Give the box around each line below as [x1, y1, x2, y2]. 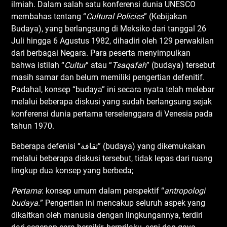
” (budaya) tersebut [146, 60, 215, 70]
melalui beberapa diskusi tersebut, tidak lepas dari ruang [11, 153, 213, 163]
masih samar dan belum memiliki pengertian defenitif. [11, 72, 205, 82]
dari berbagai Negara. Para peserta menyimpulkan [11, 48, 191, 58]
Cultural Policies [86, 11, 144, 21]
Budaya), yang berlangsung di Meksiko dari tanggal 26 [11, 23, 207, 33]
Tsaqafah [112, 60, 147, 70]
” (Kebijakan [144, 11, 187, 21]
